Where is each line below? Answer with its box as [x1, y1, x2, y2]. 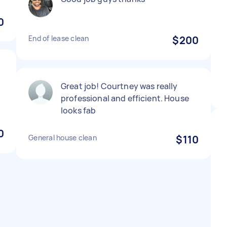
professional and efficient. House [61, 93, 189, 104]
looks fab [61, 105, 96, 116]
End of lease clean [28, 33, 89, 43]
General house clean [28, 133, 97, 142]
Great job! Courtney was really [61, 81, 178, 92]
